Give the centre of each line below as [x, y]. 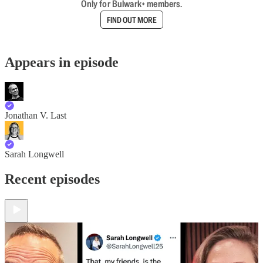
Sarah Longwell [34, 154]
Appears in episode [62, 62]
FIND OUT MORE [131, 20]
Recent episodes [52, 179]
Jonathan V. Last [36, 115]
